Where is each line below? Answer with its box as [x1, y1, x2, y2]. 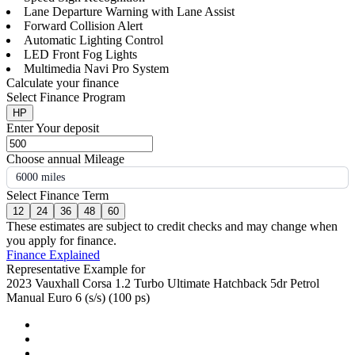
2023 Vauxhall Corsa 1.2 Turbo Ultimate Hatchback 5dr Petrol [6, 277, 319, 291]
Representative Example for [6, 262, 145, 277]
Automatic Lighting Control [24, 33, 163, 48]
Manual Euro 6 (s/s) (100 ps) [6, 291, 150, 305]
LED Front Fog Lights [24, 48, 137, 62]
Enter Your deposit [6, 121, 99, 136]
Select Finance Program [6, 90, 125, 105]
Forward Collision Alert [24, 19, 143, 33]
